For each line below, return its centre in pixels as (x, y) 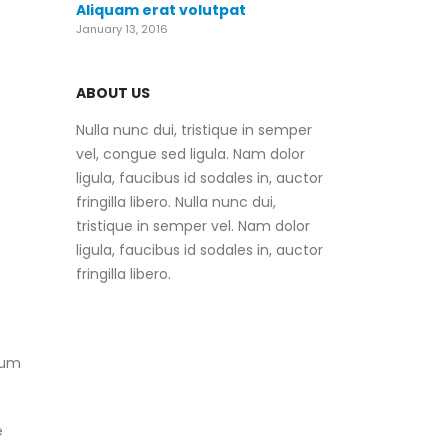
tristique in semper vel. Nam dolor (193, 225)
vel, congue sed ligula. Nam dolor (190, 153)
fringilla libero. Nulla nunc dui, (176, 201)
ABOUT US (113, 92)
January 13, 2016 (122, 28)
